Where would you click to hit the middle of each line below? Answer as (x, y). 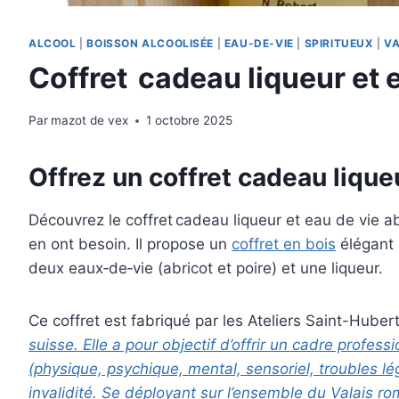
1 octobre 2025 (190, 121)
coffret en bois (284, 244)
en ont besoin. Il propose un (130, 244)
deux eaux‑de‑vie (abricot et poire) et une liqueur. (206, 269)
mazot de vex (90, 121)
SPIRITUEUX (339, 43)
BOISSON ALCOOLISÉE (151, 43)
